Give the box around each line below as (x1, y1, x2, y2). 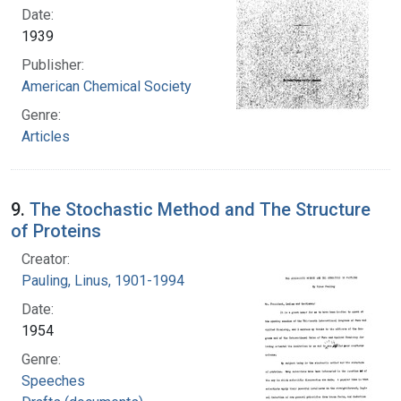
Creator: (21, 250, 70, 268)
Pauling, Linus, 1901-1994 (21, 271, 184, 289)
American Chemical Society (21, 77, 192, 95)
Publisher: (21, 55, 84, 73)
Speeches (21, 371, 85, 389)
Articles (21, 127, 70, 145)
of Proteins (11, 219, 101, 242)
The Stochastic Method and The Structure (30, 198, 371, 220)
